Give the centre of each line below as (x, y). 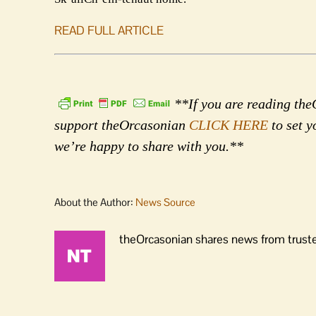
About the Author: (95, 202)
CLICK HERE (229, 124)
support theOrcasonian (122, 124)
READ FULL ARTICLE (109, 31)
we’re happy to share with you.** (149, 146)
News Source (165, 202)
